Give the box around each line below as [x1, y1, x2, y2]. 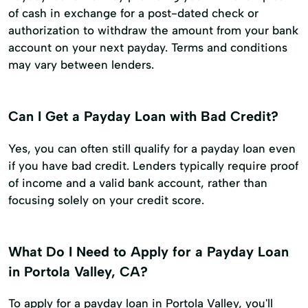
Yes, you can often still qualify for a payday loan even [8, 141, 296, 155]
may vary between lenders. [8, 57, 154, 71]
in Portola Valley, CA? [8, 263, 148, 280]
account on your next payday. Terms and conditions [8, 40, 287, 54]
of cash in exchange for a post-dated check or [8, 5, 258, 20]
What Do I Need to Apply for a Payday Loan [8, 243, 289, 260]
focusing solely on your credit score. [8, 192, 204, 207]
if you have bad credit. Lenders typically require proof [8, 158, 298, 173]
